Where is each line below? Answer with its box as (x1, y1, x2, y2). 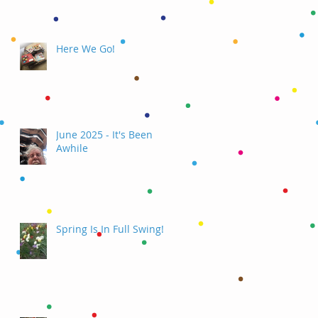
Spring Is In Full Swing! (56, 221, 164, 236)
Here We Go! (56, 41, 115, 55)
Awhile (56, 141, 88, 155)
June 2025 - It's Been (56, 127, 153, 141)
